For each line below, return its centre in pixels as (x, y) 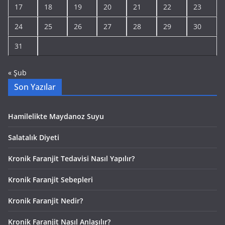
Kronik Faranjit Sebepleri (50, 180)
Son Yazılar (35, 87)
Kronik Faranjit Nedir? (45, 201)
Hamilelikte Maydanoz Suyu (56, 117)
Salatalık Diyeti (34, 138)
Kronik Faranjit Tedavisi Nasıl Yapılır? (71, 159)
